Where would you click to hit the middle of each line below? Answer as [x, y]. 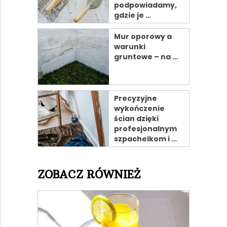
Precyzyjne [135, 98]
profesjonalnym [145, 128]
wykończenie [139, 108]
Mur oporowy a [143, 36]
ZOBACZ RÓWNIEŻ [89, 174]
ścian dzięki [136, 118]
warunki [129, 46]
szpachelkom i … [145, 139]
